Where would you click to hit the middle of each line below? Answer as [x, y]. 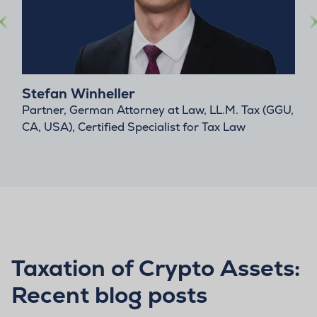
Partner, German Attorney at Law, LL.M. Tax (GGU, [158, 110]
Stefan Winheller [79, 93]
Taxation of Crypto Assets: [156, 268]
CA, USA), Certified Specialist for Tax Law [134, 127]
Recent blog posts [109, 295]
